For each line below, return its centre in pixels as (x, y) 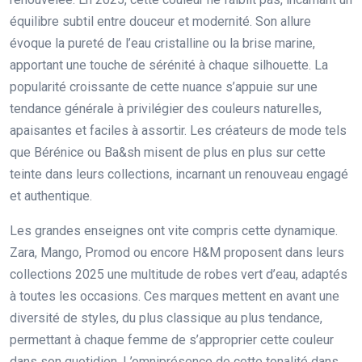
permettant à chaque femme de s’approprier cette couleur (172, 340)
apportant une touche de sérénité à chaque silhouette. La (169, 65)
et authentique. (51, 196)
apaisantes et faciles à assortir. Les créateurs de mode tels (178, 131)
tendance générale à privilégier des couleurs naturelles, (166, 109)
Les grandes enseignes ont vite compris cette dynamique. (174, 231)
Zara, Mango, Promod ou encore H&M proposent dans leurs (177, 253)
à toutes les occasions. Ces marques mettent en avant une (175, 297)
